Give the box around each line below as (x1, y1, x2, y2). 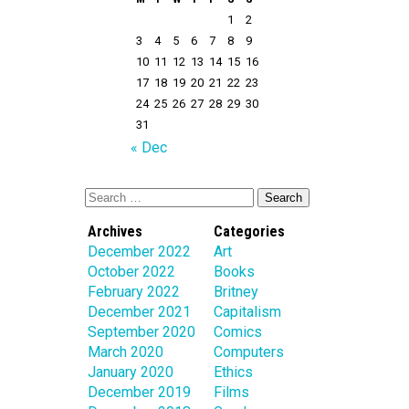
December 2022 (88, 242, 191, 260)
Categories (214, 222, 285, 240)
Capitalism (214, 302, 281, 320)
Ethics (214, 362, 253, 381)
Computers (214, 342, 284, 361)
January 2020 (88, 362, 173, 381)
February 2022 (88, 282, 180, 300)
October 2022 (88, 262, 175, 280)
